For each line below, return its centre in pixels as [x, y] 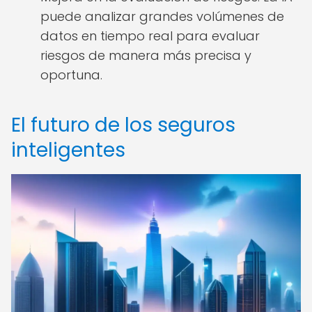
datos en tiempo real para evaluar [150, 36]
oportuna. [71, 75]
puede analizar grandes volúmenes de [162, 16]
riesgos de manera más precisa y [146, 55]
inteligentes [68, 150]
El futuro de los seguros [123, 125]
